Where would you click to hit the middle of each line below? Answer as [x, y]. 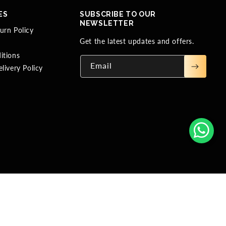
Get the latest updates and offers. [137, 41]
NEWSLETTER [107, 23]
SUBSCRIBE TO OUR [118, 14]
